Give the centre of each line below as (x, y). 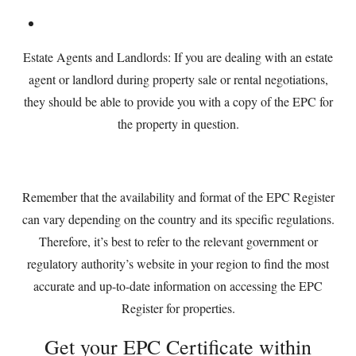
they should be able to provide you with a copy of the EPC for (178, 101)
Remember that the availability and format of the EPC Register (178, 197)
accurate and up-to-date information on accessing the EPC (178, 286)
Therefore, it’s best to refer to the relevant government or (178, 241)
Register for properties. (178, 308)
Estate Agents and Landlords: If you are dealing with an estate (178, 57)
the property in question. (178, 124)
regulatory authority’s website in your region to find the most (178, 263)
